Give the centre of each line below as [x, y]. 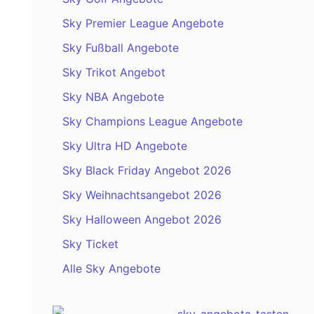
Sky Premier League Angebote [143, 23]
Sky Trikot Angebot [114, 73]
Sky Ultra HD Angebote [124, 146]
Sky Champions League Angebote [152, 122]
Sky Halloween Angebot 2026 [142, 220]
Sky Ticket [90, 244]
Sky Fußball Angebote [120, 48]
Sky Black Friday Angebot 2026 [146, 171]
